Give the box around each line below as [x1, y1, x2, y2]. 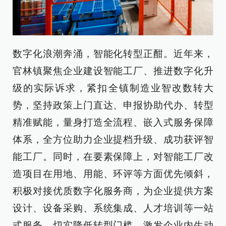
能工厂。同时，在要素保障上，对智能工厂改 [13, 151, 213, 162]
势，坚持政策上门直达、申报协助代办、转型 [13, 99, 213, 110]
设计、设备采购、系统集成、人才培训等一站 [13, 202, 213, 213]
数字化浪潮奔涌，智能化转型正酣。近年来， [13, 48, 213, 59]
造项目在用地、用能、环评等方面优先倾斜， [13, 168, 213, 179]
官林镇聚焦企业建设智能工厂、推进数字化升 [13, 65, 213, 76]
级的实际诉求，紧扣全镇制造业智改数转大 [13, 82, 213, 93]
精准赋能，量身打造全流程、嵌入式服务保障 [13, 117, 213, 128]
